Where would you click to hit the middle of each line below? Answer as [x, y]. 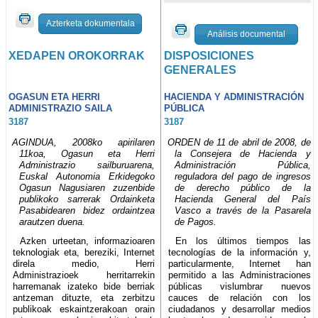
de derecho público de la [243, 187]
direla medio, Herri [84, 263]
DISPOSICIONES [209, 56]
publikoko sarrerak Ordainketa [87, 199]
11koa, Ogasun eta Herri [87, 153]
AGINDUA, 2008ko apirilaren [84, 142]
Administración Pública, [243, 165]
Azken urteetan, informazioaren [87, 241]
